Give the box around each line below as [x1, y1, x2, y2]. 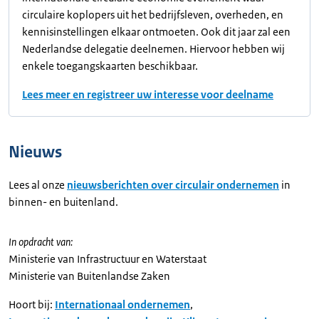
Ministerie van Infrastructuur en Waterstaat [9, 252, 206, 266]
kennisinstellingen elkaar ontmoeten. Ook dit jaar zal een [22, 25, 291, 39]
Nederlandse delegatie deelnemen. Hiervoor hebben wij [22, 42, 285, 56]
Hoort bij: [9, 298, 53, 312]
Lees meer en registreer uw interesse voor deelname [22, 88, 273, 102]
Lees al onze [9, 178, 67, 192]
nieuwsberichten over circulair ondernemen [67, 178, 279, 192]
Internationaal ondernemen [55, 298, 190, 312]
